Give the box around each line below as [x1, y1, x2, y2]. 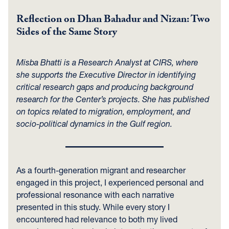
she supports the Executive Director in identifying [16, 70, 196, 79]
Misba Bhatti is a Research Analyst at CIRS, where [16, 57, 198, 67]
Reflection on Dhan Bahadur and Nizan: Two [16, 12, 210, 29]
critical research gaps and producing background [16, 82, 193, 91]
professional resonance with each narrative [16, 190, 174, 199]
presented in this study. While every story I [16, 202, 170, 212]
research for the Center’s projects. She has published [16, 94, 209, 104]
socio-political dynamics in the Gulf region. [16, 119, 172, 128]
